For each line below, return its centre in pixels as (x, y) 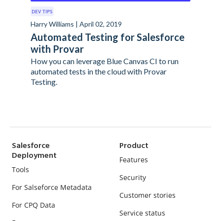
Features (134, 159)
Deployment (34, 156)
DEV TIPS (42, 11)
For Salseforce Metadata (52, 187)
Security (133, 177)
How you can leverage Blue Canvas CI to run (104, 61)
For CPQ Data (34, 205)
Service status (142, 213)
